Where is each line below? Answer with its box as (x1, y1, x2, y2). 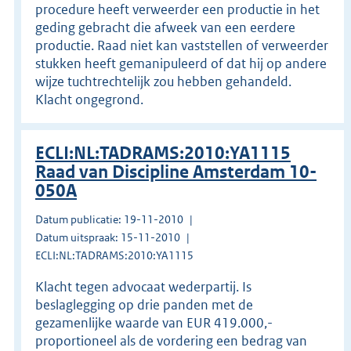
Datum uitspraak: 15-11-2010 (35, 230, 180, 244)
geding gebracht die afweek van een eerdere (35, 18, 295, 36)
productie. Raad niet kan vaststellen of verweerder (35, 36, 328, 54)
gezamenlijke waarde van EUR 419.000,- (35, 313, 273, 331)
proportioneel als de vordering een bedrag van (35, 331, 307, 349)
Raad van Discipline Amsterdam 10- (35, 161, 317, 183)
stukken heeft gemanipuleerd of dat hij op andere (35, 54, 327, 72)
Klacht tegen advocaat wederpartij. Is (35, 277, 251, 295)
